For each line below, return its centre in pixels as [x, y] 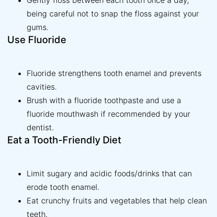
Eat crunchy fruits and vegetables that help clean [117, 201]
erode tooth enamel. [63, 187]
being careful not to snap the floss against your [113, 14]
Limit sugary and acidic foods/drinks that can [109, 174]
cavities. [42, 87]
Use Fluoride [37, 40]
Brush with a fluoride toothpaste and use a [104, 101]
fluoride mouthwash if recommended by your [108, 114]
